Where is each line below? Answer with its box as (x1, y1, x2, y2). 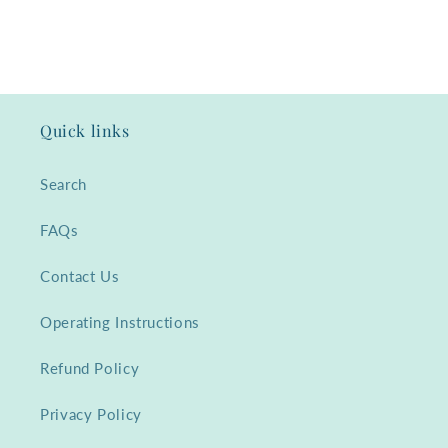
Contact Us (40, 267, 120, 286)
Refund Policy (40, 359, 140, 378)
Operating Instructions (40, 313, 200, 332)
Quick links (40, 119, 130, 141)
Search (40, 175, 87, 194)
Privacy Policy (40, 405, 142, 424)
